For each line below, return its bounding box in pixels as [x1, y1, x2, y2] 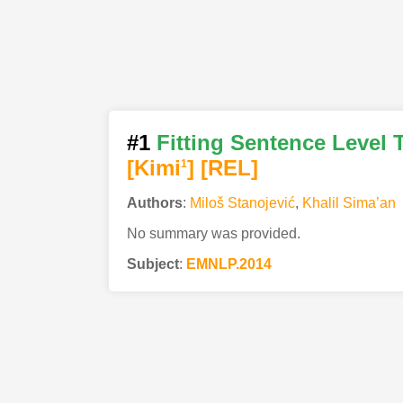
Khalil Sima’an [301, 194, 396, 210]
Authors [126, 194, 183, 210]
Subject [126, 255, 179, 272]
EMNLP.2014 [185, 255, 272, 272]
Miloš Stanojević [189, 194, 295, 210]
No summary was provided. [126, 225, 300, 241]
